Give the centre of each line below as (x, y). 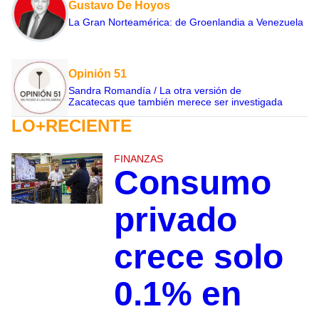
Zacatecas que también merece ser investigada (176, 101)
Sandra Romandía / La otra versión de (155, 90)
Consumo (192, 182)
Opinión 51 (98, 73)
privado (175, 219)
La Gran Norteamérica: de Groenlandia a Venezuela (186, 22)
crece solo (198, 256)
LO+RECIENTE (72, 125)
